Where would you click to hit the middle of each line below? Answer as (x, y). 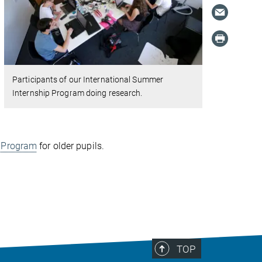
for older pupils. (70, 146)
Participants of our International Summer (88, 80)
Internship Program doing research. (77, 93)
